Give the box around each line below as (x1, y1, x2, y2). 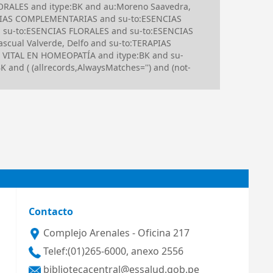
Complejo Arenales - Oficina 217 (40, 225, 190, 241)
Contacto (28, 204, 73, 219)
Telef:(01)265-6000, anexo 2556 (40, 244, 183, 259)
